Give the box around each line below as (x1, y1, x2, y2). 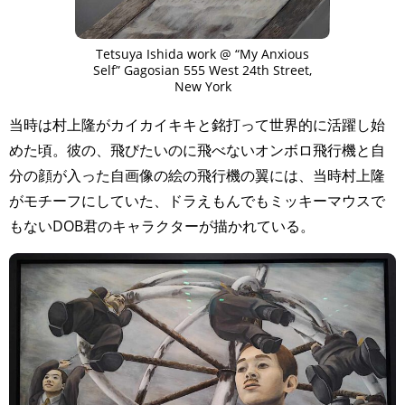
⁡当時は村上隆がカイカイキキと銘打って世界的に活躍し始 (9, 114, 385, 135)
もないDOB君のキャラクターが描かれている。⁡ (9, 215, 315, 236)
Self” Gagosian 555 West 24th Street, (93, 61, 312, 79)
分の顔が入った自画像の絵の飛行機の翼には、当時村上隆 (9, 165, 385, 185)
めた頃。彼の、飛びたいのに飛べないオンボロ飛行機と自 (9, 139, 385, 160)
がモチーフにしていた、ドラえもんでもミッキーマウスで (9, 190, 385, 211)
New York (174, 77, 231, 95)
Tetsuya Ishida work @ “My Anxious (96, 44, 309, 62)
